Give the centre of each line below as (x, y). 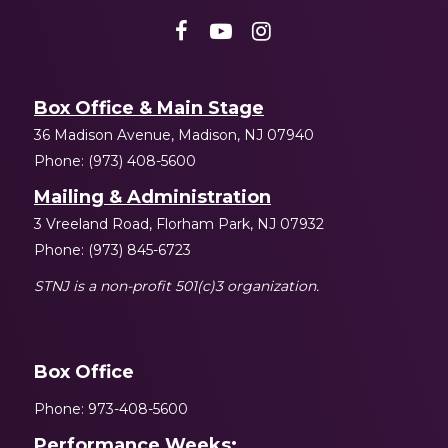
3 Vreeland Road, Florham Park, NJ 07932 (179, 223)
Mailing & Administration (152, 196)
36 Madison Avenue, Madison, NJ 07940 (174, 134)
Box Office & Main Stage (149, 107)
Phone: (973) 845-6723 (112, 249)
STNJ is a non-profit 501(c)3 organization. (176, 285)
